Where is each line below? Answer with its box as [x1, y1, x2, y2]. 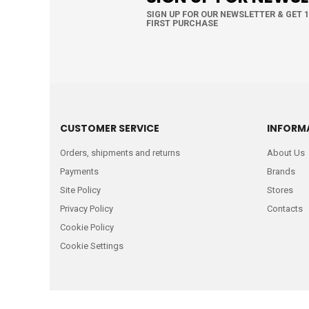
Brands [267, 166, 295, 177]
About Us [267, 148, 305, 158]
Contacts [267, 203, 303, 214]
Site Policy [60, 185, 101, 195]
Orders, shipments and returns [60, 148, 180, 158]
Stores [267, 185, 293, 195]
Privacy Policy [60, 203, 113, 214]
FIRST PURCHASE [146, 18, 218, 28]
